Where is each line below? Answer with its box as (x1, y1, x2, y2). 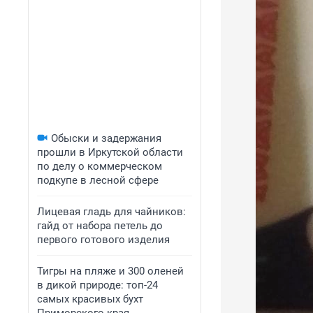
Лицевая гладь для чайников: (37, 205, 186, 218)
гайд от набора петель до (37, 219, 163, 232)
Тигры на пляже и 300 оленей (37, 265, 184, 277)
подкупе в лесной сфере (37, 174, 159, 187)
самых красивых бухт (37, 293, 143, 305)
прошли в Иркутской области (37, 146, 183, 159)
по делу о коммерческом (37, 160, 162, 173)
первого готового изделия (37, 233, 170, 246)
